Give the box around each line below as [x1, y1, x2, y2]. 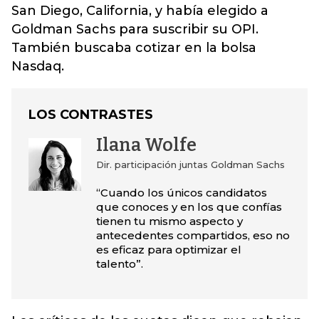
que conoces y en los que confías [95, 200, 282, 214]
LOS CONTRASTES [28, 107, 153, 122]
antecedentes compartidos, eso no [95, 229, 290, 242]
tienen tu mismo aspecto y [95, 214, 243, 228]
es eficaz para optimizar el [95, 243, 241, 256]
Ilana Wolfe [95, 135, 197, 156]
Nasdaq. [11, 58, 64, 74]
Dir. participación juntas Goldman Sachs [95, 159, 285, 170]
